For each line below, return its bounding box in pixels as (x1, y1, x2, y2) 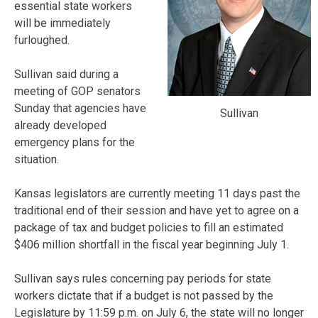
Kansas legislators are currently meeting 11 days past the (14, 186, 300, 200)
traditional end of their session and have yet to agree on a (14, 203, 299, 217)
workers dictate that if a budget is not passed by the (14, 288, 273, 302)
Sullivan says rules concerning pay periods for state (14, 271, 271, 285)
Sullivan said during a (14, 67, 119, 81)
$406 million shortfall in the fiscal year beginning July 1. (14, 237, 289, 251)
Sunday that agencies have (14, 101, 146, 115)
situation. (14, 152, 59, 166)
